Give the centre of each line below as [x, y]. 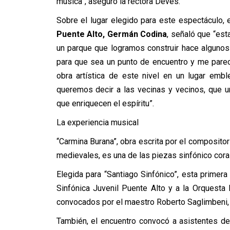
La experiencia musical [97, 122]
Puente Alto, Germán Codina [112, 34]
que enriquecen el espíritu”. [105, 103]
